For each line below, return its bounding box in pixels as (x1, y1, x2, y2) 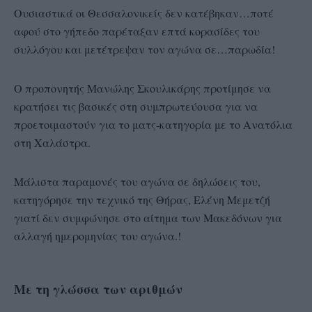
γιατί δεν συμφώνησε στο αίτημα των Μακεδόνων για (14, 210, 282, 226)
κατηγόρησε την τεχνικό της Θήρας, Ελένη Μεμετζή (14, 192, 270, 208)
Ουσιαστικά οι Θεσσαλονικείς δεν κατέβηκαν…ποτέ (14, 6, 274, 21)
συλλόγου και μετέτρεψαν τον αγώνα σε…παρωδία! (14, 42, 275, 57)
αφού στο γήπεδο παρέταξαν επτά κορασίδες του (14, 24, 260, 39)
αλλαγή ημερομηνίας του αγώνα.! (14, 228, 181, 244)
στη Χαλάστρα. (14, 135, 91, 150)
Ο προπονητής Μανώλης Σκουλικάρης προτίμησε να (14, 81, 271, 96)
